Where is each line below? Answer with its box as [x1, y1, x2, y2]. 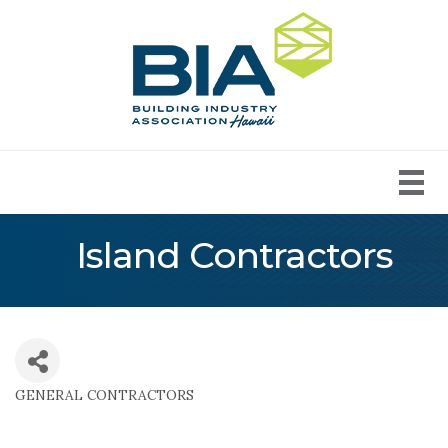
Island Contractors [75, 233, 393, 278]
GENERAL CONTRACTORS [15, 386, 194, 405]
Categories [14, 397, 146, 427]
